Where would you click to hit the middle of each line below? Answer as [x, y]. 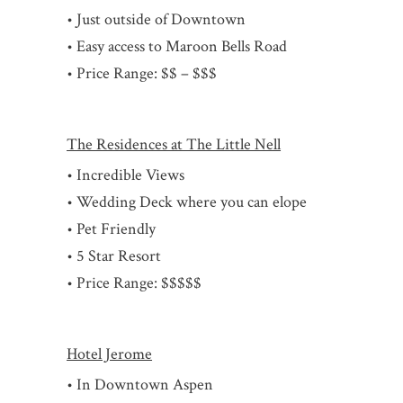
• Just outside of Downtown [157, 20]
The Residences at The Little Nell [174, 145]
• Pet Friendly [112, 229]
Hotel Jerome [110, 354]
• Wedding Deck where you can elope [187, 202]
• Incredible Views [126, 175]
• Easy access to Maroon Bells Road [177, 47]
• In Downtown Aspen [140, 385]
